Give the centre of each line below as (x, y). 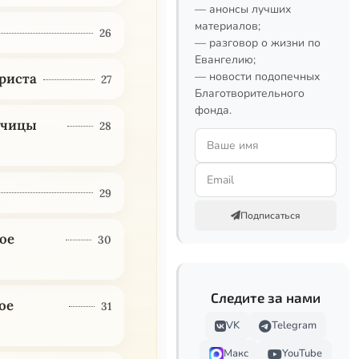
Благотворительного (250, 93)
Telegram (294, 325)
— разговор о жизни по (258, 43)
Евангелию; (225, 60)
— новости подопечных (257, 77)
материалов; (228, 26)
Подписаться (270, 216)
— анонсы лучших (243, 9)
